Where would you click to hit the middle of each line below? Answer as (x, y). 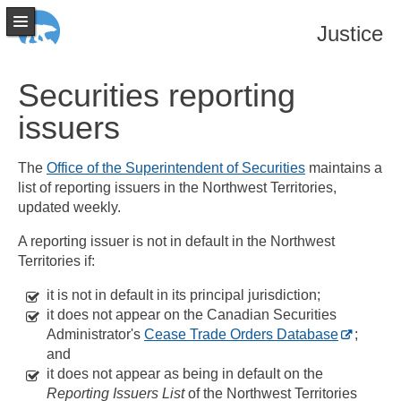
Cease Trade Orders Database (241, 334)
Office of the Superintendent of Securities (176, 168)
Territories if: (56, 261)
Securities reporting (157, 95)
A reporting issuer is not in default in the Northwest (176, 241)
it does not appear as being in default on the (185, 374)
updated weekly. (69, 207)
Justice (350, 34)
